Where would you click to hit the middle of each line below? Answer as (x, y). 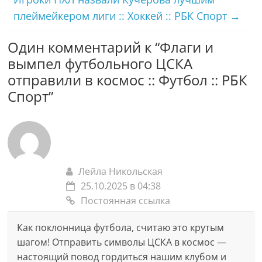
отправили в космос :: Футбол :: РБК (128, 80)
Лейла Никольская (121, 171)
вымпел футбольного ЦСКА (100, 63)
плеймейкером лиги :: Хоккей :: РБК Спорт (122, 15)
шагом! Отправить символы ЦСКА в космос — (122, 242)
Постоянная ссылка (126, 200)
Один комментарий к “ (84, 47)
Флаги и (187, 47)
